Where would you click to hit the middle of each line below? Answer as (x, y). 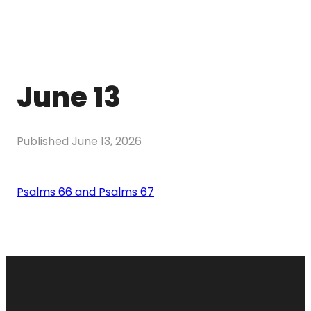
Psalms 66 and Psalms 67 (85, 192)
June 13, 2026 (107, 141)
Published (44, 141)
